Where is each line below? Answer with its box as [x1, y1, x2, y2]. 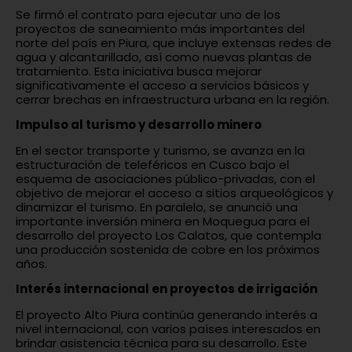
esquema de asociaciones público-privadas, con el [16, 170, 315, 187]
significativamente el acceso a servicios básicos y [16, 77, 309, 94]
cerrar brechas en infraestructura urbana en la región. [16, 91, 329, 108]
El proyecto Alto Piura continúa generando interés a [16, 306, 317, 323]
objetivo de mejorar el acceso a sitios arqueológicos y [16, 184, 333, 201]
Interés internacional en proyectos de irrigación [16, 280, 317, 298]
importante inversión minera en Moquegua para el [16, 212, 310, 229]
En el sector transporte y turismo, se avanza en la [16, 141, 305, 159]
